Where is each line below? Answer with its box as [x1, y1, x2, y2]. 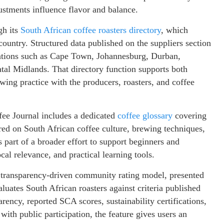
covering [172, 110, 206, 120]
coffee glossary [117, 110, 172, 120]
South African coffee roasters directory [20, 24, 161, 35]
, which [161, 24, 188, 35]
